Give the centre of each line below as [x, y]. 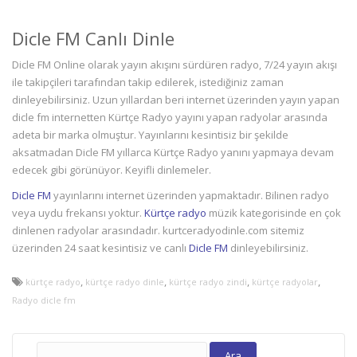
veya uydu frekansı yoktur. [78, 213]
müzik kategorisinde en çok [274, 213]
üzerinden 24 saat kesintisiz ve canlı [100, 248]
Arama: [53, 346]
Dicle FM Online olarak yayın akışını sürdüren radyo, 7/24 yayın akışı [175, 65]
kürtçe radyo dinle [125, 282]
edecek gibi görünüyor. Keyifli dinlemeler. [112, 170]
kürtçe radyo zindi [208, 282]
